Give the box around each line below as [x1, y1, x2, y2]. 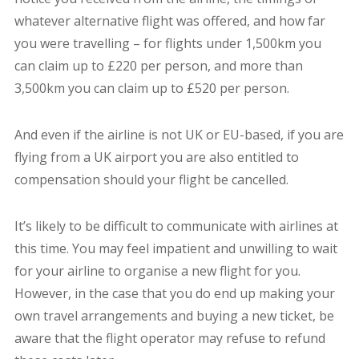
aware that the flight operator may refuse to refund [14, 329, 325, 348]
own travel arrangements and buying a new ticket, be [14, 307, 334, 325]
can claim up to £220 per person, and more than [14, 57, 303, 75]
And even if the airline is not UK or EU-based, [14, 126, 287, 144]
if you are [286, 126, 344, 144]
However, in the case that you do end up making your [14, 284, 335, 303]
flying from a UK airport [14, 148, 160, 167]
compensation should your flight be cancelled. [14, 171, 292, 189]
